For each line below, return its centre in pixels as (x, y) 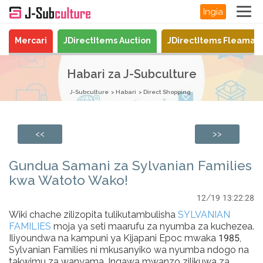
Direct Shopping (167, 92)
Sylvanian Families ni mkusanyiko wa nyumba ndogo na (129, 250)
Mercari (31, 41)
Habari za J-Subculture (131, 74)
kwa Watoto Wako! (68, 180)
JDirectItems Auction (107, 41)
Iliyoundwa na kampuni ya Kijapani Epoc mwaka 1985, (125, 238)
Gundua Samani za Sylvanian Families (130, 165)
